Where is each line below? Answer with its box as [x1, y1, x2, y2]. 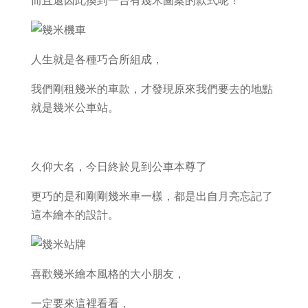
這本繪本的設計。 [30, 206, 119, 222]
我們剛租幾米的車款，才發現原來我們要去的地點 [30, 80, 273, 96]
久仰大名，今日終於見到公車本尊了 [30, 158, 207, 174]
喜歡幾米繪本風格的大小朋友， [30, 265, 185, 281]
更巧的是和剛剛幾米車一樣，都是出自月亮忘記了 [30, 188, 273, 203]
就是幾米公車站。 [30, 99, 119, 115]
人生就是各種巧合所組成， [30, 51, 163, 67]
